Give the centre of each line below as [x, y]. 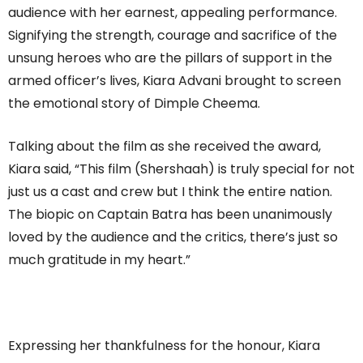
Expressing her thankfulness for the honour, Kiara [164, 345]
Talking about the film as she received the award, [164, 146]
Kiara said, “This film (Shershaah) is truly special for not [181, 169]
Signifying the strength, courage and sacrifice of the [173, 35]
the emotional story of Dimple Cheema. [134, 103]
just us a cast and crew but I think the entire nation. [170, 191]
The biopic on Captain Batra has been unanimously [170, 214]
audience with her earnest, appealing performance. [173, 12]
